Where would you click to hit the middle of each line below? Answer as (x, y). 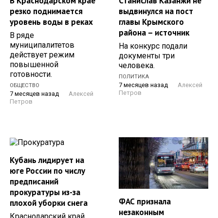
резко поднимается (46, 11)
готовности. (31, 74)
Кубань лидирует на (47, 160)
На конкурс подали (153, 46)
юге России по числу (47, 171)
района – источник (154, 32)
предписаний (34, 182)
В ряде (22, 35)
